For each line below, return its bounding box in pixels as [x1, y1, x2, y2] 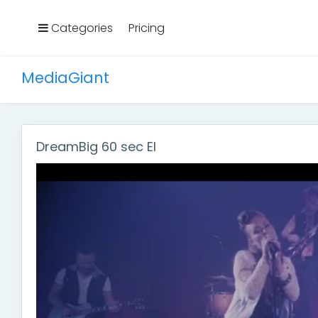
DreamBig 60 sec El [36, 138, 156, 156]
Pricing [126, 20, 165, 37]
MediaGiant [21, 67, 109, 89]
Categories [48, 20, 113, 37]
